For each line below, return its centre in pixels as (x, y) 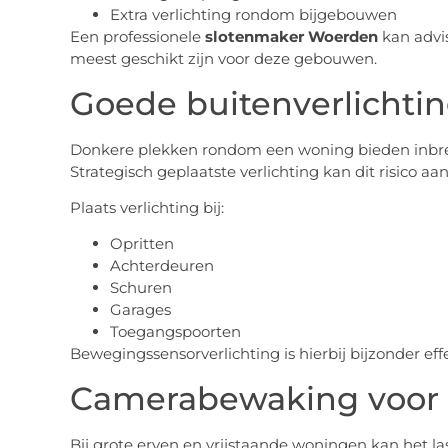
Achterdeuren (161, 266)
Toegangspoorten (175, 332)
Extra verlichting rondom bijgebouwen (253, 15)
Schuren (140, 288)
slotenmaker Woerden (291, 37)
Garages (140, 310)
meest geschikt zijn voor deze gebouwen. (223, 59)
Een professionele (137, 37)
